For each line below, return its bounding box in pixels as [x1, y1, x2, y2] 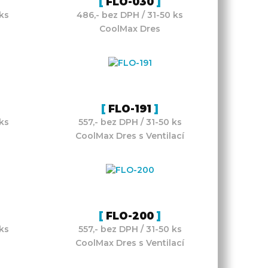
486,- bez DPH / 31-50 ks [77, 10, 184, 20]
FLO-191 [108, 103, 152, 115]
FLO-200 [106, 210, 154, 222]
